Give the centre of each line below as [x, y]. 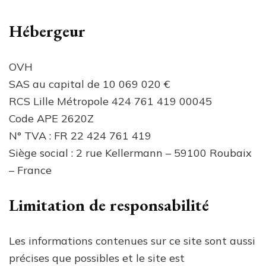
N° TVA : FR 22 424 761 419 [80, 136]
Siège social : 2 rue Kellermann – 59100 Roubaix [130, 153]
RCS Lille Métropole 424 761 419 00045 [110, 102]
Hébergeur [47, 31]
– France [30, 170]
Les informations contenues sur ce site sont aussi [132, 241]
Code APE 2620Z [51, 119]
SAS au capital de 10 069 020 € [89, 84]
